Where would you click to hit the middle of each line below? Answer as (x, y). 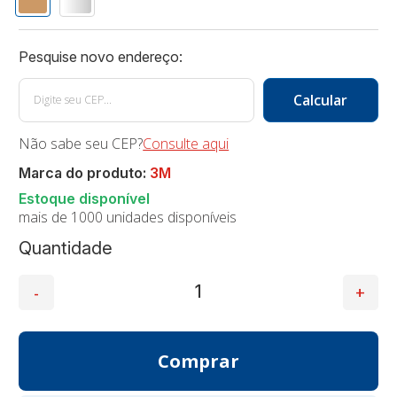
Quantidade (66, 248)
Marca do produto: (85, 172)
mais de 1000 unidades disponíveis (128, 217)
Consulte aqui (186, 143)
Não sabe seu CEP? (81, 143)
